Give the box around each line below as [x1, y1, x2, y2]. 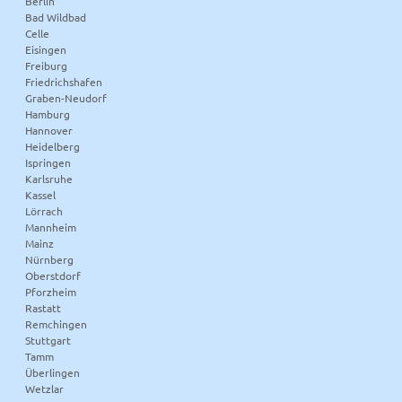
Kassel [25, 188, 57, 203]
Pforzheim [25, 284, 77, 300]
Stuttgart [25, 333, 72, 348]
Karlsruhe [25, 171, 74, 187]
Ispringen [25, 155, 72, 170]
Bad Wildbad [25, 10, 87, 25]
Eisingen [25, 42, 67, 57]
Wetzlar [25, 381, 65, 397]
